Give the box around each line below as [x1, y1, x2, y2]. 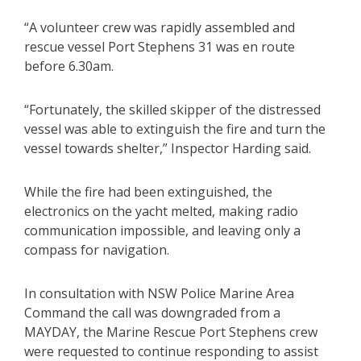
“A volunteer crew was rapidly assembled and [24, 19, 295, 37]
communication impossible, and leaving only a [24, 222, 301, 240]
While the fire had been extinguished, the [24, 183, 272, 201]
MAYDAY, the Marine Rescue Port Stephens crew [24, 323, 317, 342]
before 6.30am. [24, 57, 114, 76]
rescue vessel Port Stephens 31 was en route [24, 38, 295, 56]
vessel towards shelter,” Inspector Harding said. [24, 139, 311, 158]
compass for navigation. [24, 241, 169, 259]
